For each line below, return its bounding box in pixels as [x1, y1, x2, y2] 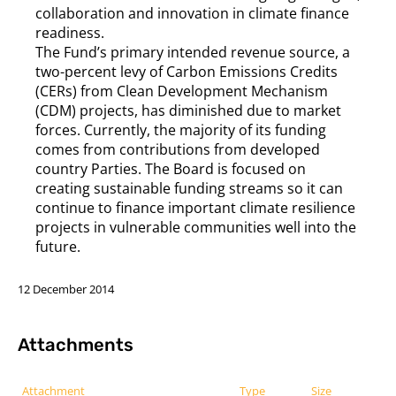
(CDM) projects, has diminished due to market [35, 100, 341, 120]
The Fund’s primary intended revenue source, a [35, 42, 350, 62]
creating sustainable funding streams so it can [35, 178, 343, 198]
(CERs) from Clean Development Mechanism [35, 80, 328, 101]
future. [35, 236, 80, 256]
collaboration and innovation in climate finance [35, 3, 349, 23]
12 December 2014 [18, 280, 114, 297]
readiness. [35, 22, 104, 42]
